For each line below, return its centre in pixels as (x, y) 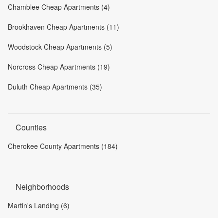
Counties (31, 127)
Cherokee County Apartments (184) (63, 146)
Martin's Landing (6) (39, 205)
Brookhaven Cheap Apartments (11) (64, 27)
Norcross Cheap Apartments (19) (59, 67)
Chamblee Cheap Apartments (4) (59, 7)
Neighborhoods (42, 187)
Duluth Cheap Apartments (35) (55, 87)
